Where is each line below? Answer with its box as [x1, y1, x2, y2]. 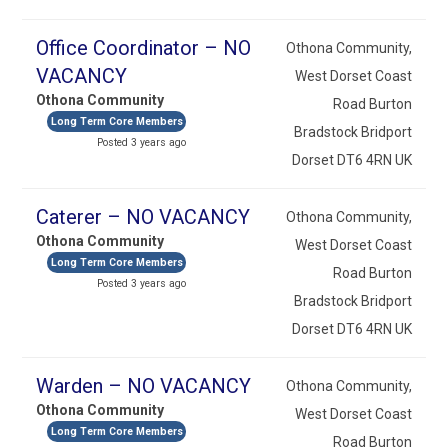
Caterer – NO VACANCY [36, 204, 251, 229]
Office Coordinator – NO [36, 35, 252, 60]
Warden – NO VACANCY [36, 373, 252, 398]
